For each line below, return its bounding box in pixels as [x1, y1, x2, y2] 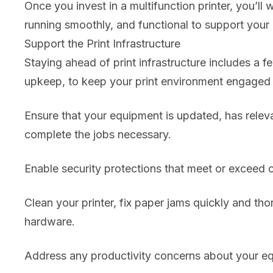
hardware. [24, 215, 75, 229]
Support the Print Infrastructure [24, 37, 180, 51]
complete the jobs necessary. [24, 128, 171, 141]
